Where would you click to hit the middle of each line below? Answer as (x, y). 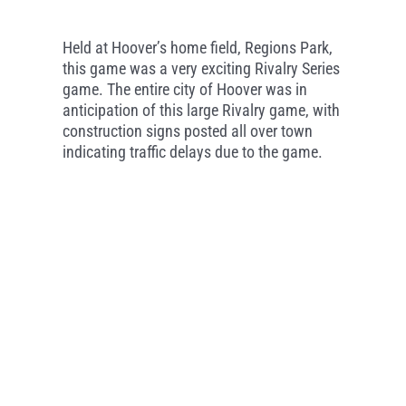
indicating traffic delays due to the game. (192, 151)
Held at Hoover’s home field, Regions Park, (197, 47)
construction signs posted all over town (187, 130)
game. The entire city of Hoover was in (184, 89)
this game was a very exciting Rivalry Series (201, 68)
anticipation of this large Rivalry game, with (201, 110)
